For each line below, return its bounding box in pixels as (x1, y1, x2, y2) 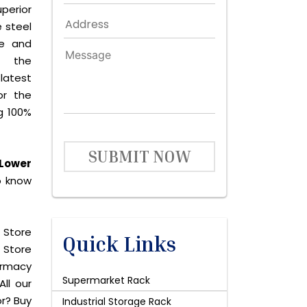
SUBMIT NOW (88, 147, 191, 166)
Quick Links (62, 232, 176, 256)
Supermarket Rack (62, 273, 150, 287)
